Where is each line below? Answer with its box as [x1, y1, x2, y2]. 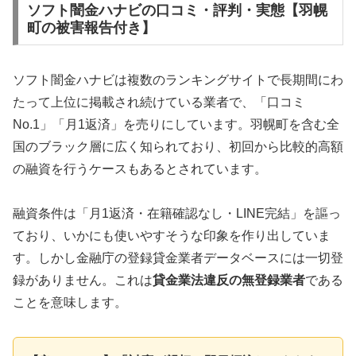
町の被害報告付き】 [26, 19, 156, 36]
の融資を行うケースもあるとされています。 [13, 161, 267, 176]
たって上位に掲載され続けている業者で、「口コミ [13, 95, 305, 109]
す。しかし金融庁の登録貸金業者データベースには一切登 [13, 251, 343, 265]
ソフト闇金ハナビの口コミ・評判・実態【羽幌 [26, 2, 327, 18]
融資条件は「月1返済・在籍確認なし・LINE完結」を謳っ [13, 207, 341, 221]
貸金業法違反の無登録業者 [153, 273, 305, 288]
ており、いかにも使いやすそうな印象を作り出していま [13, 229, 331, 243]
